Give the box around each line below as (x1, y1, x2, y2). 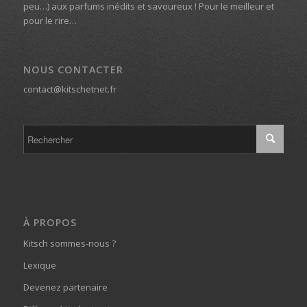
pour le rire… (23, 14, 77, 27)
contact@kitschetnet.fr (23, 83, 116, 95)
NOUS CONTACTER (23, 62, 123, 76)
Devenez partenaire (23, 281, 108, 294)
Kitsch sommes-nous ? (23, 237, 116, 250)
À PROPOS (23, 216, 77, 230)
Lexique (23, 259, 56, 272)
